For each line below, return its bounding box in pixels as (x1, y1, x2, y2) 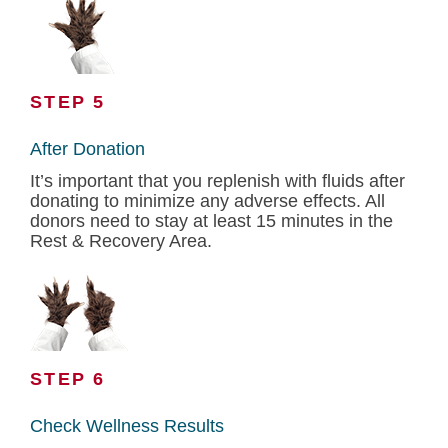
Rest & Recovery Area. (30, 231, 212, 251)
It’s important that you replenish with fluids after (30, 171, 405, 191)
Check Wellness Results (30, 416, 224, 436)
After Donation (30, 139, 145, 159)
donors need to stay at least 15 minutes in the (30, 211, 393, 231)
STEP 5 (30, 92, 106, 112)
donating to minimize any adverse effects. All (30, 191, 385, 211)
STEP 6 (30, 369, 106, 389)
